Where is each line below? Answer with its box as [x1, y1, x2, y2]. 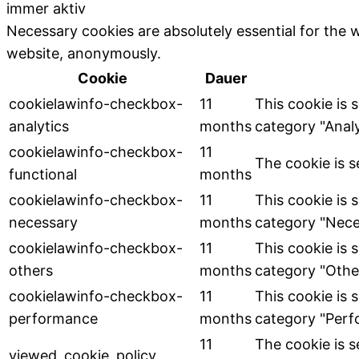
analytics [9, 117, 69, 135]
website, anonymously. [6, 44, 161, 62]
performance [9, 309, 98, 327]
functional [9, 165, 77, 183]
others [9, 261, 53, 279]
